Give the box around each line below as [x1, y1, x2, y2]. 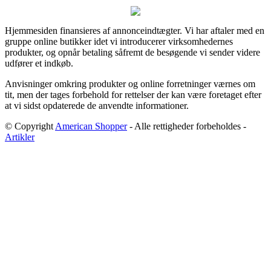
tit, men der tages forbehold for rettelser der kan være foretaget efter [5, 89, 261, 100]
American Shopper [55, 120, 127, 131]
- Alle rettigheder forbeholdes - [127, 120, 246, 131]
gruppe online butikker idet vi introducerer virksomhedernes [5, 36, 233, 47]
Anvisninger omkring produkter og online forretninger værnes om [5, 78, 255, 89]
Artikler [5, 131, 34, 142]
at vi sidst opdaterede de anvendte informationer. [5, 100, 189, 111]
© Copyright [5, 120, 55, 131]
